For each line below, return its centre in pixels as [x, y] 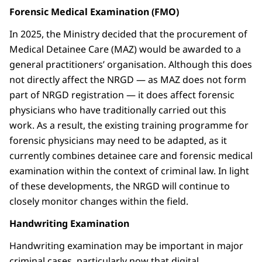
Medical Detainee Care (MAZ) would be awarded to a [125, 49]
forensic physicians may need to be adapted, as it [118, 141]
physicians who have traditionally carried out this [118, 110]
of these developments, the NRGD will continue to [120, 186]
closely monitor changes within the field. [99, 201]
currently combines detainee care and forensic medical [131, 156]
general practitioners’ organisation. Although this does [131, 65]
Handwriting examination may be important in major [126, 246]
